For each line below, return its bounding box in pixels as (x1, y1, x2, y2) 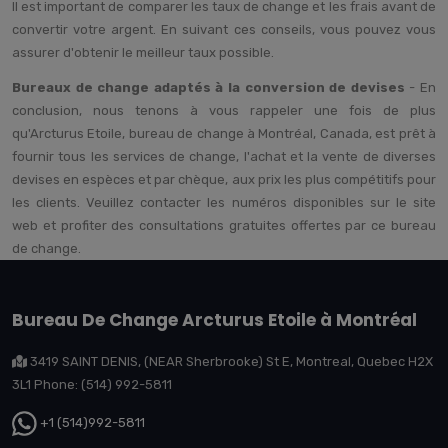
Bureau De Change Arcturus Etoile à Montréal (12, 307, 417, 332)
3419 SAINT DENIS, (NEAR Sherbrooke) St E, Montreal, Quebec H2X (27, 353, 433, 369)
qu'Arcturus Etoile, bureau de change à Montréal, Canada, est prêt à (12, 125, 436, 141)
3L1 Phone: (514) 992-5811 (12, 376, 172, 392)
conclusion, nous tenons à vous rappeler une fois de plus (12, 102, 436, 118)
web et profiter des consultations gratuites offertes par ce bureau (12, 217, 436, 233)
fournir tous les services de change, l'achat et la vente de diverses (12, 148, 436, 164)
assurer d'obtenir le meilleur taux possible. (12, 44, 274, 60)
